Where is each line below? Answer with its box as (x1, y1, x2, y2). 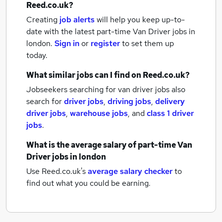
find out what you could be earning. (26, 178, 151, 188)
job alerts (59, 14, 95, 25)
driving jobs (108, 96, 151, 107)
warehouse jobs (70, 108, 128, 118)
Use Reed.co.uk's (26, 166, 86, 176)
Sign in (55, 38, 79, 49)
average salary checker (88, 166, 172, 176)
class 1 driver (147, 108, 194, 118)
